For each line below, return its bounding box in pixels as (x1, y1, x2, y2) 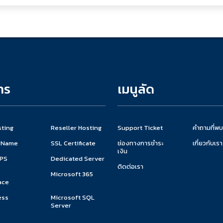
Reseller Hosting (50, 122, 102, 132)
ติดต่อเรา (117, 161, 143, 171)
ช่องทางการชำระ (117, 138, 163, 148)
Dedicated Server (50, 153, 105, 163)
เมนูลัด (117, 79, 154, 99)
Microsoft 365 (50, 169, 93, 179)
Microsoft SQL (50, 192, 95, 202)
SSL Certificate (50, 138, 96, 148)
